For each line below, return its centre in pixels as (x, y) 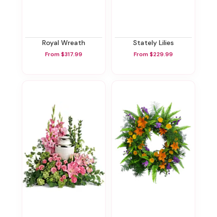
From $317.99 (64, 54)
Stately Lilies (155, 43)
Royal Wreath (66, 43)
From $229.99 (153, 54)
